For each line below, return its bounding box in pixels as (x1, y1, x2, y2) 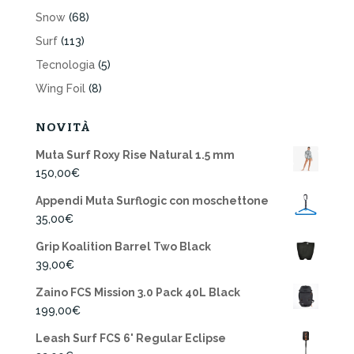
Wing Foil (35, 81, 85, 95)
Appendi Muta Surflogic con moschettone (35, 194, 269, 207)
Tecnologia (35, 58, 95, 71)
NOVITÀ (35, 119, 91, 134)
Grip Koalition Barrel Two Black (35, 239, 211, 253)
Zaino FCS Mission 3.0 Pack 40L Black (35, 285, 240, 299)
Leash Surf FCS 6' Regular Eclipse (35, 331, 226, 345)
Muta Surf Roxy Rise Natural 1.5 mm (35, 148, 235, 161)
